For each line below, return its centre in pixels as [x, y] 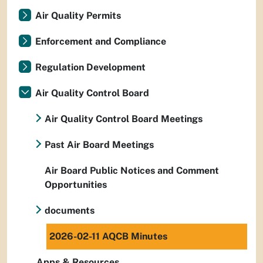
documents [70, 211]
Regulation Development [90, 68]
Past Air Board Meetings [99, 145]
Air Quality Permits [78, 16]
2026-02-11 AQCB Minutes [108, 237]
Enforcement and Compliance [101, 42]
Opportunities [76, 185]
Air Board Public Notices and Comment [132, 171]
